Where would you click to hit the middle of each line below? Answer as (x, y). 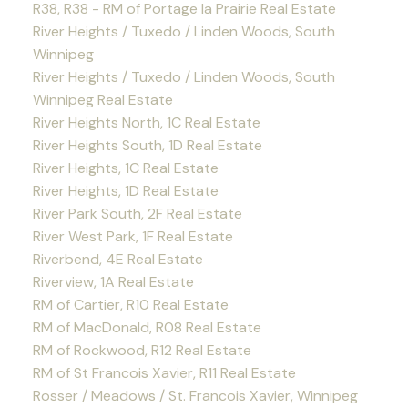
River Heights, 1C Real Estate (125, 168)
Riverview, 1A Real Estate (113, 282)
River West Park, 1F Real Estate (133, 237)
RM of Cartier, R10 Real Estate (130, 305)
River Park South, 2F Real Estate (137, 214)
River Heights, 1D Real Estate (125, 191)
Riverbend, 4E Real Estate (117, 260)
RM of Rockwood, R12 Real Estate (142, 351)
